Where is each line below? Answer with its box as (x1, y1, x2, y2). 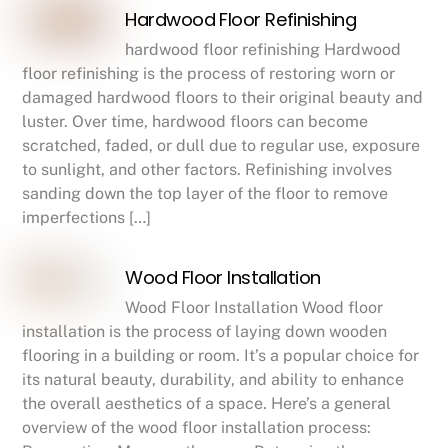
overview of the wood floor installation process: (22, 418, 372, 438)
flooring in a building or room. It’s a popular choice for (22, 346, 420, 366)
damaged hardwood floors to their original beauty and (22, 88, 424, 108)
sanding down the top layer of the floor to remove (22, 184, 389, 204)
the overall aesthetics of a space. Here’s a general (22, 394, 392, 414)
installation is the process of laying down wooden (22, 322, 388, 342)
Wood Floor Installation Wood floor (125, 298, 384, 318)
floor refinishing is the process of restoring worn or (22, 64, 396, 84)
